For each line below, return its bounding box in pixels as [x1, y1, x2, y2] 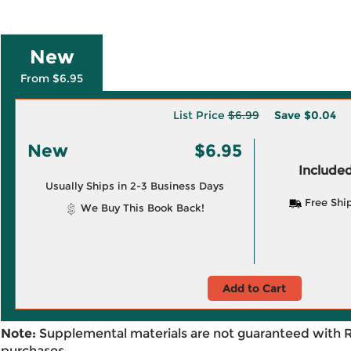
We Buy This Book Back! [77, 201, 204, 214]
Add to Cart [223, 281, 286, 295]
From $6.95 [20, 71, 83, 85]
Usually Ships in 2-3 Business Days [45, 179, 224, 192]
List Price [172, 108, 228, 122]
